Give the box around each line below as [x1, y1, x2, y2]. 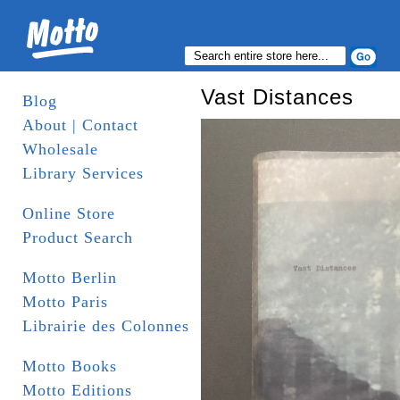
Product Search [22, 229, 133, 246]
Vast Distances [201, 85, 354, 109]
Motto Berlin [22, 269, 117, 287]
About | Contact [22, 116, 138, 134]
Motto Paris [22, 293, 108, 311]
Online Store [22, 204, 115, 222]
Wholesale [22, 140, 98, 158]
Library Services [22, 164, 144, 182]
